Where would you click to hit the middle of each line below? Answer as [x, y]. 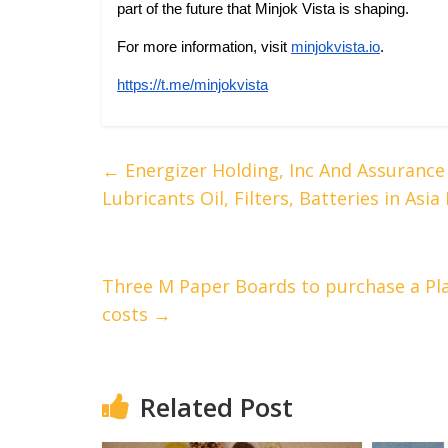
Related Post [216, 407]
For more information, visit [202, 47]
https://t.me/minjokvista [192, 85]
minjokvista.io [335, 47]
